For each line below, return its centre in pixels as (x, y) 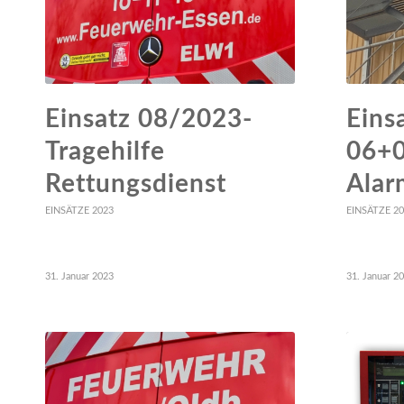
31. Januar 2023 (79, 276)
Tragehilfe (105, 151)
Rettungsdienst (136, 184)
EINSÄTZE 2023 (79, 210)
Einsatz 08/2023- (149, 119)
